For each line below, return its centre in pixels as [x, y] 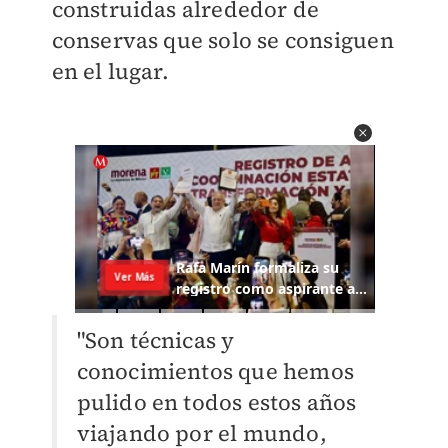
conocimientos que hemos [215, 371]
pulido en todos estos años [216, 402]
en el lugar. [110, 71]
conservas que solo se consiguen [222, 40]
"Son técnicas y [155, 340]
